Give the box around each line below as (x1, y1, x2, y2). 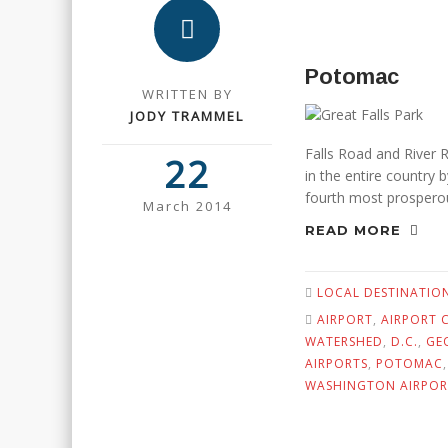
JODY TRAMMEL (130, 107, 244, 125)
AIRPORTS (305, 355, 368, 372)
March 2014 (142, 197, 232, 215)
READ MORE (305, 222, 406, 238)
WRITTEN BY (141, 85, 233, 103)
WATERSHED (305, 333, 383, 350)
